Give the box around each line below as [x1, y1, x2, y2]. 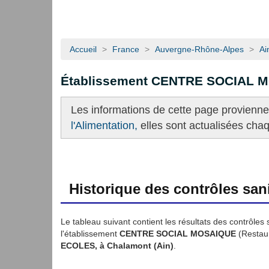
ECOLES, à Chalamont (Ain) [61, 240, 174, 250]
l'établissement [61, 228, 119, 238]
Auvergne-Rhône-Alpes [155, 44, 244, 55]
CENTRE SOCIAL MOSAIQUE [119, 228, 236, 238]
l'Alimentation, [71, 119, 138, 131]
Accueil [70, 44, 97, 55]
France [112, 44, 139, 55]
